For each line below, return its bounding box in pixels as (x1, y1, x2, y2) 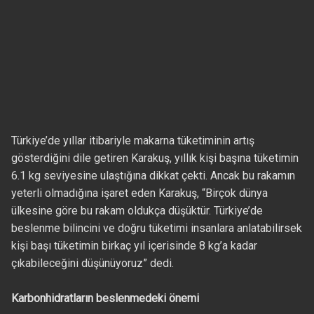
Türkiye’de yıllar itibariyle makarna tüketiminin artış (11, 133, 254, 147)
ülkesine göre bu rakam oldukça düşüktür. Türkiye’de (11, 203, 263, 217)
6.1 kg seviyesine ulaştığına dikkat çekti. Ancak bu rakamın (11, 168, 295, 182)
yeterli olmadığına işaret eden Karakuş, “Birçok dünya (11, 186, 268, 200)
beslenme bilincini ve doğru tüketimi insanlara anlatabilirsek (11, 221, 302, 235)
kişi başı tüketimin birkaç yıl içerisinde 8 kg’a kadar (11, 238, 257, 252)
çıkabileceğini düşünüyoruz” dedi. (11, 256, 174, 270)
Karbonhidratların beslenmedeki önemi (11, 291, 199, 305)
